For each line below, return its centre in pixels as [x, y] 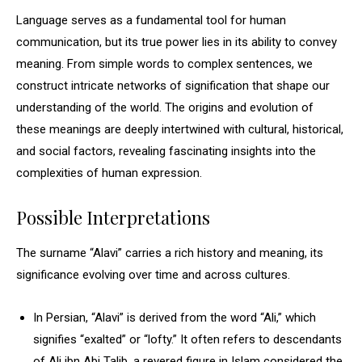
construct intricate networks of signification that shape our [173, 86]
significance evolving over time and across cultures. [153, 275]
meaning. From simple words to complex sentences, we [164, 64]
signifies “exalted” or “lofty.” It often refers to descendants [187, 339]
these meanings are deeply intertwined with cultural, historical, [180, 129]
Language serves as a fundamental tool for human [151, 20]
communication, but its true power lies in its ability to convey [177, 42]
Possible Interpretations [113, 217]
